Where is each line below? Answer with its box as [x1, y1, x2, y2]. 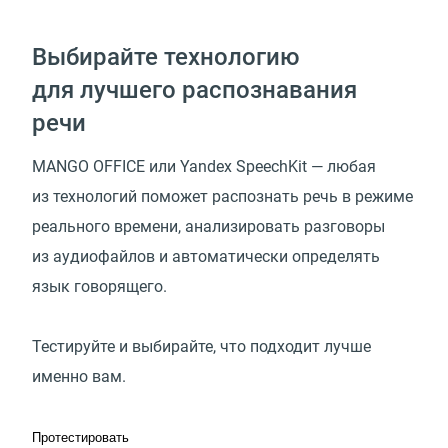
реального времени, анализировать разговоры [32, 217, 385, 237]
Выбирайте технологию [32, 43, 300, 72]
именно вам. [32, 367, 126, 387]
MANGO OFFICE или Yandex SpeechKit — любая [32, 157, 376, 177]
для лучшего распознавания [32, 76, 357, 105]
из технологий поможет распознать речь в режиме [32, 187, 413, 207]
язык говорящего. [32, 277, 171, 297]
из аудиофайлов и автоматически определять [32, 247, 380, 267]
